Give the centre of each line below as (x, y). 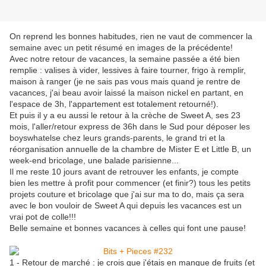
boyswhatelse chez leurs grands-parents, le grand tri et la (117, 138)
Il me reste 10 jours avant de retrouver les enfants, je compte (124, 172)
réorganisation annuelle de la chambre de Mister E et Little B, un (130, 149)
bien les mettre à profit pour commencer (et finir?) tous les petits (130, 183)
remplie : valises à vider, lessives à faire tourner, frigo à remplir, (128, 70)
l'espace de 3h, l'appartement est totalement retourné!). (114, 104)
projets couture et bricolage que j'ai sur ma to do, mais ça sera (127, 194)
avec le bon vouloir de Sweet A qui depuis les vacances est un (126, 206)
